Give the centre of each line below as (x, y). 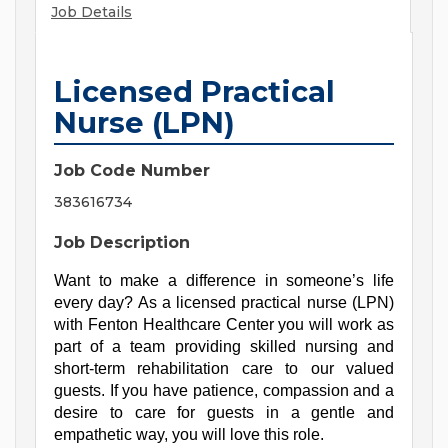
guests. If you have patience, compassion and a (224, 391)
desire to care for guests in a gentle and (224, 413)
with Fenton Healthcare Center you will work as (224, 325)
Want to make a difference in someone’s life (224, 281)
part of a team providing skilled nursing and (224, 347)
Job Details (91, 12)
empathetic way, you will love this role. (189, 435)
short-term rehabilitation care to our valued (224, 369)
